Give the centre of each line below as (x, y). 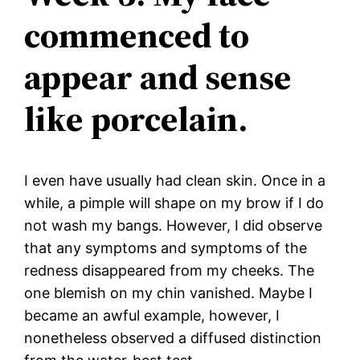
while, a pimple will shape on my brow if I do (174, 202)
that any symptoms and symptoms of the (166, 247)
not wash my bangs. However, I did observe (174, 225)
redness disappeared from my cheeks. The (170, 270)
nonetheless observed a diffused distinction (173, 337)
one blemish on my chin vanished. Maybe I (169, 292)
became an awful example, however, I (152, 315)
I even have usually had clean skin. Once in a (175, 180)
